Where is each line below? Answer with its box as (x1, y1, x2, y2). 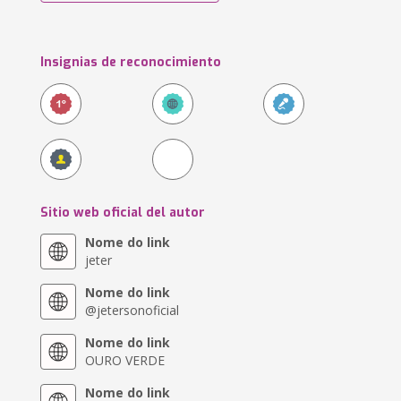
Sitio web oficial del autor (40, 204, 206, 221)
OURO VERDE (85, 352, 166, 369)
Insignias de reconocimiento (40, 54, 222, 71)
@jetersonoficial (85, 302, 180, 319)
